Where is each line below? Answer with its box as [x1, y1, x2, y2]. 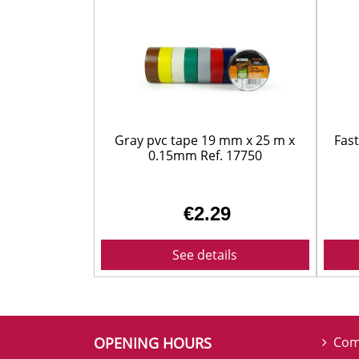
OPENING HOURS [94, 333, 212, 353]
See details [172, 245, 238, 264]
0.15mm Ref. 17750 [147, 147, 262, 165]
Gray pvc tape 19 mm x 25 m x [115, 131, 296, 150]
